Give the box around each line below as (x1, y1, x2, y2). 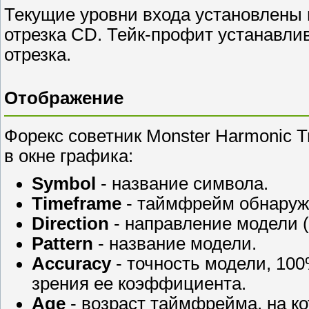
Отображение (4, 88, 123, 108)
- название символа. (96, 173, 268, 193)
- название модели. (93, 233, 257, 253)
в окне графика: (4, 146, 133, 166)
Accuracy (32, 253, 111, 273)
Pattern (32, 233, 93, 253)
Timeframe (32, 193, 121, 213)
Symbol (32, 173, 96, 193)
